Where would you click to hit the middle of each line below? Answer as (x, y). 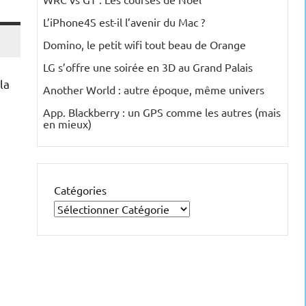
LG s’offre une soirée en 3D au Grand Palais (148, 67)
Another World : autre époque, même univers (154, 90)
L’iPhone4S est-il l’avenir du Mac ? (124, 22)
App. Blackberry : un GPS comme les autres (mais (162, 112)
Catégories (80, 190)
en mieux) (67, 124)
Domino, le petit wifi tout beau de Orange (144, 45)
